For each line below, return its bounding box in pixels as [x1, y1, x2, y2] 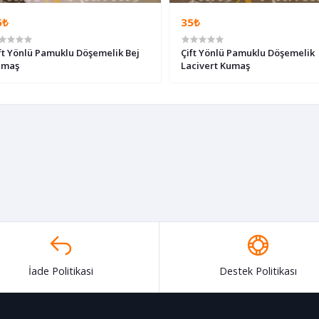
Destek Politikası [219, 264, 298, 278]
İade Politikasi [28, 264, 93, 278]
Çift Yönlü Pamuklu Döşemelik [180, 46, 315, 60]
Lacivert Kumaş [180, 59, 250, 73]
